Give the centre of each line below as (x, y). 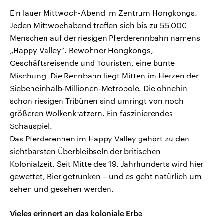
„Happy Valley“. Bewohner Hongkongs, (81, 50)
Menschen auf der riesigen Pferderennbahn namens (105, 38)
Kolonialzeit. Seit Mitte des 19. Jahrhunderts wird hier (107, 164)
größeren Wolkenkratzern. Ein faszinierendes (91, 113)
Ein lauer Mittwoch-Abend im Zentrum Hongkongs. (103, 13)
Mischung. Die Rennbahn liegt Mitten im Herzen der (104, 76)
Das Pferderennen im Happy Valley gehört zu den (100, 139)
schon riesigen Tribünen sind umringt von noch (97, 101)
